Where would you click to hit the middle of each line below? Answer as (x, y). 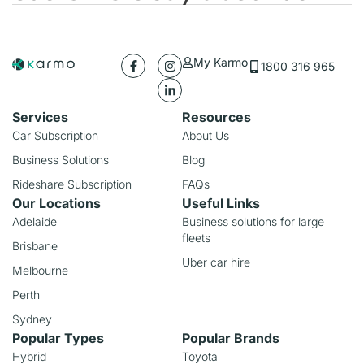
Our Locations (56, 204)
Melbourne (40, 271)
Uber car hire (216, 262)
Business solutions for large (253, 222)
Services (40, 117)
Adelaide (35, 222)
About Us (206, 136)
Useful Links (221, 204)
